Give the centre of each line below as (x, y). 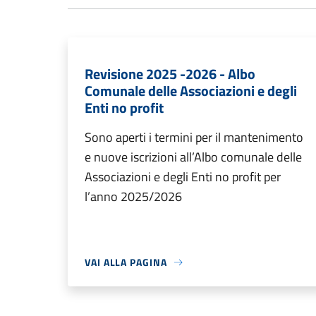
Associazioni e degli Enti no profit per (183, 177)
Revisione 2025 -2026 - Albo (170, 74)
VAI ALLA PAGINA (126, 262)
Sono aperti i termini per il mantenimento (194, 138)
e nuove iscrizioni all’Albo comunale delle (193, 157)
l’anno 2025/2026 (133, 197)
